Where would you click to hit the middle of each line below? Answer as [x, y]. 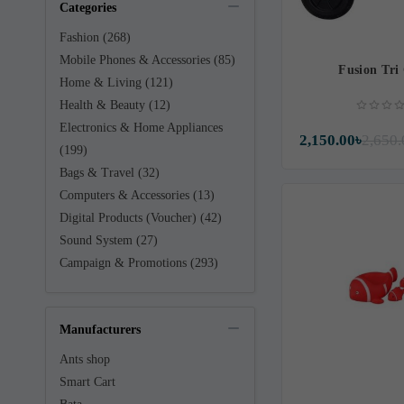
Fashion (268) [95, 37]
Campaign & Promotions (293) [139, 263]
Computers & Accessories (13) [137, 195]
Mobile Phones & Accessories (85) [147, 60]
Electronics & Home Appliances [141, 128]
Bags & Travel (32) [110, 173]
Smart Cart [87, 382]
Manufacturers [100, 330]
